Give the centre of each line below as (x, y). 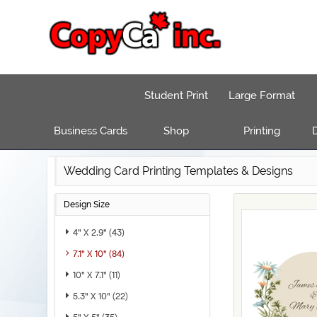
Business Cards (90, 131)
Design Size (87, 204)
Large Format (261, 96)
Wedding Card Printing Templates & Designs (179, 171)
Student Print (176, 96)
